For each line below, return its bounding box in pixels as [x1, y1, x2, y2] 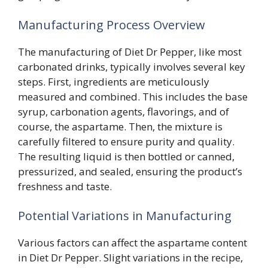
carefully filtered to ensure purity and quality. [18, 134, 234, 148]
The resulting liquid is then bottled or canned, [18, 149, 234, 163]
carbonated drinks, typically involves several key [18, 59, 245, 74]
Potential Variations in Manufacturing [18, 208, 232, 224]
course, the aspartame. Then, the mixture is [18, 119, 223, 133]
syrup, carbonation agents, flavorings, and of [18, 104, 229, 118]
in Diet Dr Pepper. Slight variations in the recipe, [18, 251, 243, 265]
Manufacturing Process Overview [18, 16, 205, 33]
